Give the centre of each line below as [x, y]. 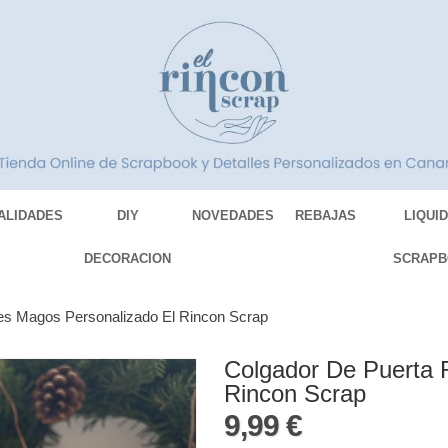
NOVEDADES [233, 216]
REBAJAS [326, 216]
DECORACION [128, 259]
